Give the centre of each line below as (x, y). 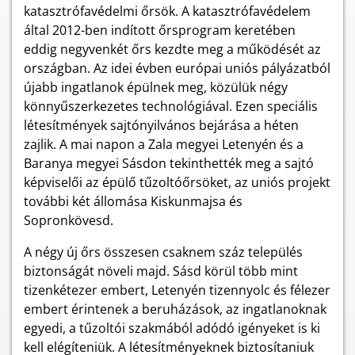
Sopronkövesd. (69, 220)
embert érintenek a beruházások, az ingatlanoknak (175, 309)
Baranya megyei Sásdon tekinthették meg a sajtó (169, 163)
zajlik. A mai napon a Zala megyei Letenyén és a (164, 144)
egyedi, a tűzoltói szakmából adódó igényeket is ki (172, 328)
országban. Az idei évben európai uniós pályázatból (177, 68)
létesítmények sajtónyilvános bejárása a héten (161, 125)
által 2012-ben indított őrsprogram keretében (160, 30)
